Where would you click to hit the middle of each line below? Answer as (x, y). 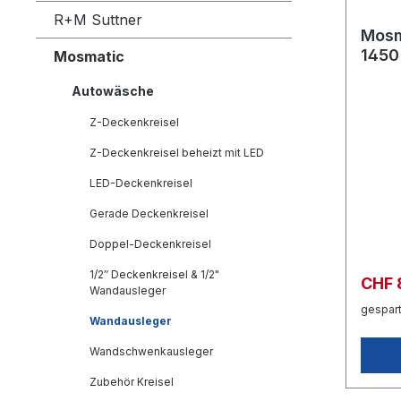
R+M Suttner (98, 20)
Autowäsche (113, 91)
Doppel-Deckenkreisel (150, 244)
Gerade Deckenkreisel (149, 213)
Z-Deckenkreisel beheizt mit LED (177, 153)
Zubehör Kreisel (132, 382)
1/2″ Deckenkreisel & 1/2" (154, 274)
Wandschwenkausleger (151, 351)
